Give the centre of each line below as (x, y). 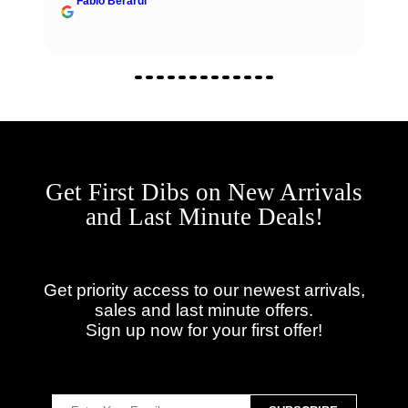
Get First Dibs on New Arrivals (204, 193)
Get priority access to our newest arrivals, (204, 290)
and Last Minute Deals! (204, 217)
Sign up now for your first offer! (204, 330)
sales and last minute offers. (204, 310)
